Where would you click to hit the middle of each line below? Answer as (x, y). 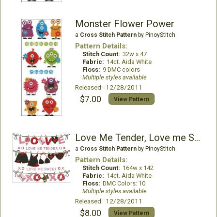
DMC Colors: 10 (124, 183)
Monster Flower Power (124, 24)
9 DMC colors (121, 70)
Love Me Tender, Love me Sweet (197, 138)
